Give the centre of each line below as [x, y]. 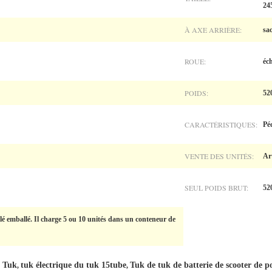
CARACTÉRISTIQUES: [221, 124]
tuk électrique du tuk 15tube [73, 265]
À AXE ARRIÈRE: [213, 30]
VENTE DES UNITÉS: [219, 156]
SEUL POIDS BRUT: [216, 188]
